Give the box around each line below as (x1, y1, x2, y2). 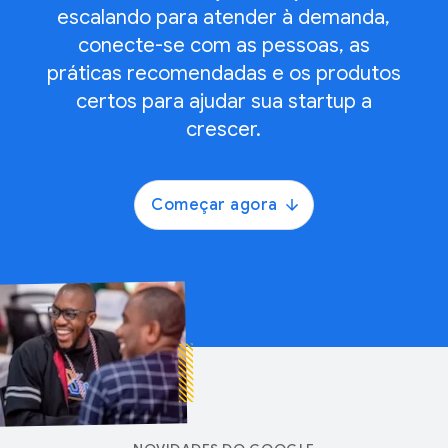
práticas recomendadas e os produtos (46, 61, 401, 86)
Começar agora (151, 195, 278, 215)
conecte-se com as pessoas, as (77, 33, 370, 58)
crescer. (186, 117, 262, 142)
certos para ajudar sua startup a (75, 89, 372, 114)
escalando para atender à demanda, (57, 5, 391, 30)
